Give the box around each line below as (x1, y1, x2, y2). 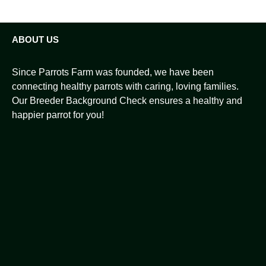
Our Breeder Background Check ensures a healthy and (12, 95, 242, 106)
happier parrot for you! (12, 109, 104, 120)
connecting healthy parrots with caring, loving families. (12, 81, 239, 91)
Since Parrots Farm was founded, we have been (12, 66, 214, 77)
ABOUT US (12, 34, 59, 45)
